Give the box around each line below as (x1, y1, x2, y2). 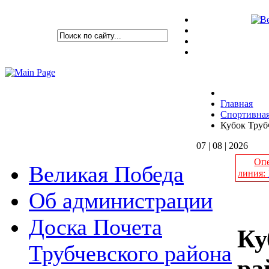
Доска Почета (29, 214, 162, 240)
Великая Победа (29, 162, 184, 187)
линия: (238, 168, 268, 178)
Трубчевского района (29, 241, 232, 266)
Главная (220, 98, 253, 109)
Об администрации (29, 188, 213, 213)
